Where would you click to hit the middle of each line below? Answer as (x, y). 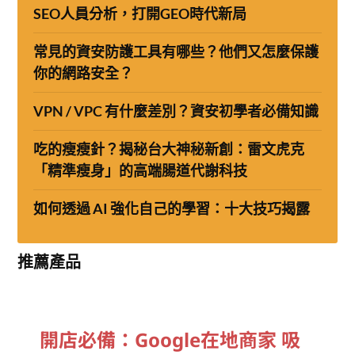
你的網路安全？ (84, 73)
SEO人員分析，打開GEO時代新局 (140, 14)
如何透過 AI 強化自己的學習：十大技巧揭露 (172, 209)
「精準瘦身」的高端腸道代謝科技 (141, 171)
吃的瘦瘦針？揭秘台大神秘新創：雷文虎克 (169, 149)
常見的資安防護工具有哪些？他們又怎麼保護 (176, 52)
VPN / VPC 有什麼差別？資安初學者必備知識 (176, 111)
